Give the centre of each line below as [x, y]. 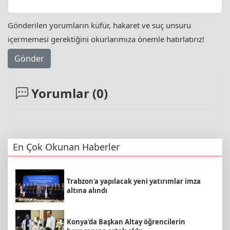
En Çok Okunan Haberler [66, 147]
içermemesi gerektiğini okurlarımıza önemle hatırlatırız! [106, 39]
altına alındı [87, 191]
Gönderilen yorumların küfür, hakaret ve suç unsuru [99, 25]
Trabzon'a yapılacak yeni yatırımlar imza [134, 181]
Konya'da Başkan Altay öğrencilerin [126, 222]
